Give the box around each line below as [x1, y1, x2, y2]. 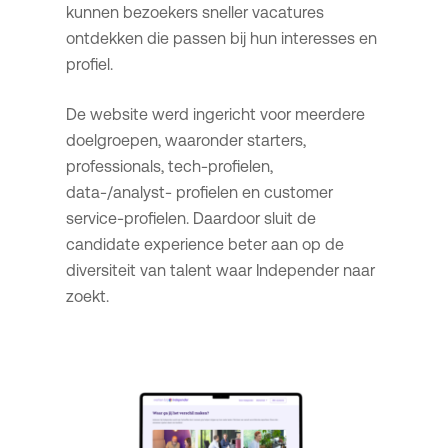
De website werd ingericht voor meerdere [65, 105, 365, 125]
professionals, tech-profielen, [65, 157, 273, 177]
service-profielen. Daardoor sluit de [65, 209, 316, 229]
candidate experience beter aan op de [65, 235, 344, 255]
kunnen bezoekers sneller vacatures [65, 3, 324, 23]
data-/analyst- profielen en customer [65, 183, 333, 203]
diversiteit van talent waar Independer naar [65, 261, 375, 281]
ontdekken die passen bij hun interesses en [65, 29, 377, 49]
